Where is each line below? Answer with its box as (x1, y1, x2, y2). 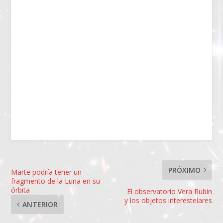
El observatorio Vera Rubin (126, 186, 212, 196)
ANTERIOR (22, 199, 58, 209)
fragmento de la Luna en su (11, 176, 101, 186)
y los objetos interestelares (124, 195, 212, 205)
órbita (11, 185, 30, 195)
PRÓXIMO (168, 165, 201, 175)
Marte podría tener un (11, 167, 82, 177)
